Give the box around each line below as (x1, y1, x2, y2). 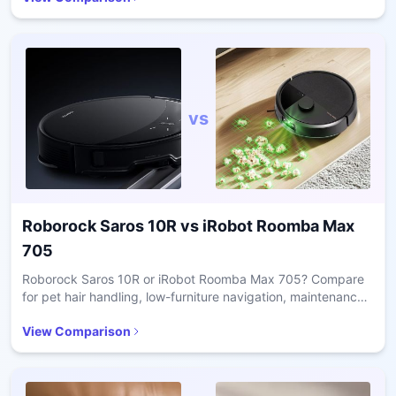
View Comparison (22, 324, 131, 339)
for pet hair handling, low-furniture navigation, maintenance (22, 289, 364, 304)
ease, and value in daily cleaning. (22, 307, 213, 322)
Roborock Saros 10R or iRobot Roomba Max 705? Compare (22, 271, 364, 286)
